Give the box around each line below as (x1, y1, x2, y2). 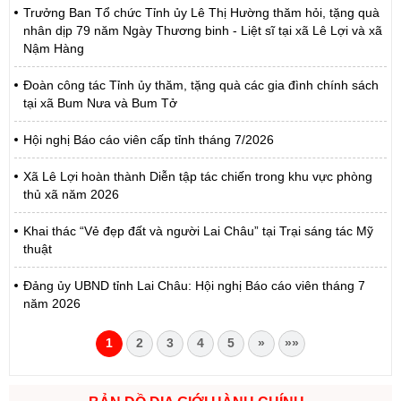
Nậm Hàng (23, 41, 84, 55)
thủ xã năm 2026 (23, 187, 119, 201)
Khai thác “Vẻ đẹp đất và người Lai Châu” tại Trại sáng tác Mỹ (23, 224, 373, 238)
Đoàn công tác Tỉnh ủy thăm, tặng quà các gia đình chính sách (23, 78, 379, 92)
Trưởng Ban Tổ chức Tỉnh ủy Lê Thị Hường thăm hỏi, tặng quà (23, 5, 380, 20)
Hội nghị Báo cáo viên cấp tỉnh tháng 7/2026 (23, 132, 274, 147)
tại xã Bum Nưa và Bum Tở (23, 96, 177, 110)
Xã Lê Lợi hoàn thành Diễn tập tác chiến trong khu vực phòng (23, 169, 372, 183)
